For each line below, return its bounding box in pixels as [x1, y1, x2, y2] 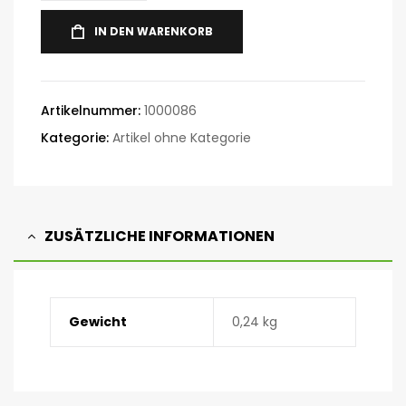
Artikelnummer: [41, 101, 144, 120]
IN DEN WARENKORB [94, 24, 213, 39]
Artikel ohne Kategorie [112, 129, 251, 147]
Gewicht [68, 312, 127, 331]
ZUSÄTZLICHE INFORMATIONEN [44, 226, 275, 246]
